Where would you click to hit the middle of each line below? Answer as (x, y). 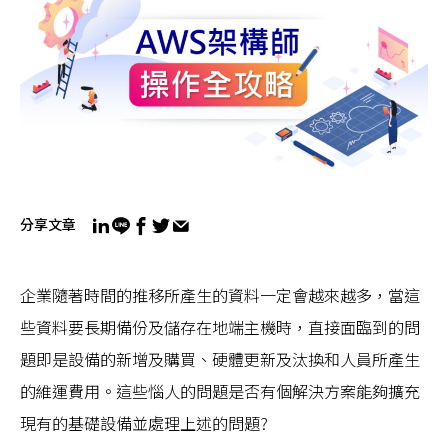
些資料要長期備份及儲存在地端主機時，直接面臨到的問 (220, 327)
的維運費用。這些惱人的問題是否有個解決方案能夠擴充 (220, 391)
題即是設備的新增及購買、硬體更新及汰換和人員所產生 (220, 359)
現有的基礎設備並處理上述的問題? (144, 423)
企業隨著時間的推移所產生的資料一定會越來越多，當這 (220, 295)
